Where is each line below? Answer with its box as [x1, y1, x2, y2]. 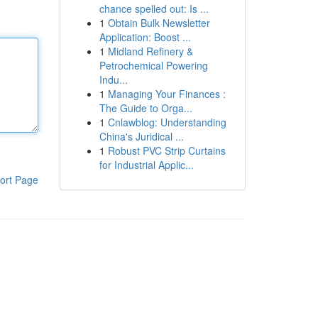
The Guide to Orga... [99, 101, 192, 115]
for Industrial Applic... [99, 158, 194, 172]
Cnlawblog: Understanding [107, 115, 226, 129]
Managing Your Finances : [107, 87, 226, 101]
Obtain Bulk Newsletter [107, 16, 210, 30]
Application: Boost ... [99, 30, 191, 44]
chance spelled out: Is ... [99, 1, 209, 16]
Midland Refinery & [107, 44, 193, 58]
